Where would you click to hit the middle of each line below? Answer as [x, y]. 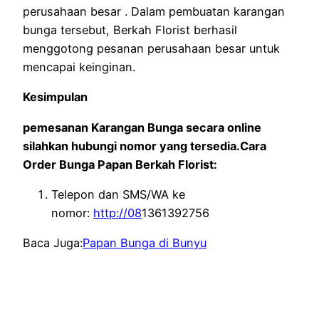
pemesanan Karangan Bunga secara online [142, 127]
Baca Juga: [53, 243]
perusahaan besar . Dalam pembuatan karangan [154, 12]
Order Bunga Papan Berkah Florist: [120, 164]
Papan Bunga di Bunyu [145, 243]
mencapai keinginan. [79, 67]
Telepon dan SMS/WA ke [118, 194]
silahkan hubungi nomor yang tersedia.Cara [145, 146]
